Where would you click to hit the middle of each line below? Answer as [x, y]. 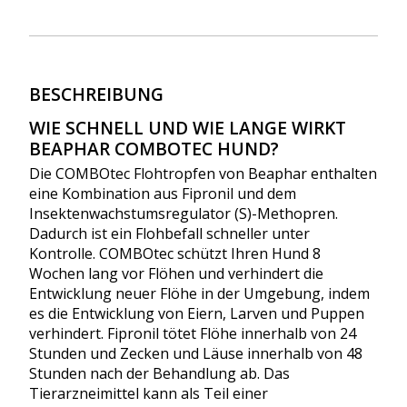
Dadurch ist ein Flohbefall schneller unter [169, 234]
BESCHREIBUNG [96, 94]
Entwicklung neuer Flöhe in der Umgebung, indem [199, 294]
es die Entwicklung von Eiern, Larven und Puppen [197, 314]
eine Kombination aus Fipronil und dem [163, 194]
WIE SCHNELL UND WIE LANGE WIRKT [188, 128]
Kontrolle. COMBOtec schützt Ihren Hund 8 [175, 254]
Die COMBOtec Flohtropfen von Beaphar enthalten [203, 174]
